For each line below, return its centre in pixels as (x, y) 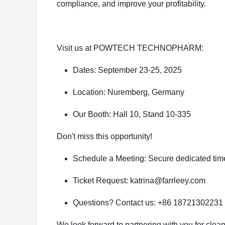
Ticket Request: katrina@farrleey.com (139, 181)
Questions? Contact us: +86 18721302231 (148, 203)
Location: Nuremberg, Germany (129, 92)
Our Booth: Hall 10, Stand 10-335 (132, 114)
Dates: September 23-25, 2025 (127, 70)
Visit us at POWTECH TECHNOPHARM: (130, 48)
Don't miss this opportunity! (104, 136)
